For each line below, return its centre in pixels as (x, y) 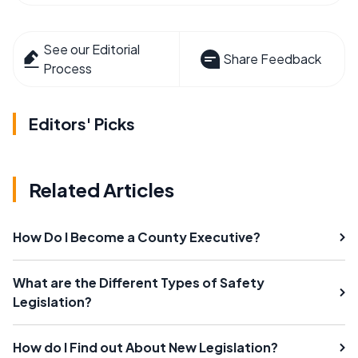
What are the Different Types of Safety (139, 282)
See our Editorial (92, 49)
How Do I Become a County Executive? (137, 237)
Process (68, 68)
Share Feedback (272, 59)
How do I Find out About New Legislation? (145, 347)
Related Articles (101, 189)
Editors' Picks (82, 123)
